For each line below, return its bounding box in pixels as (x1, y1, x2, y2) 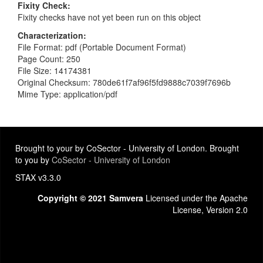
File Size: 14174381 (18, 64, 92, 76)
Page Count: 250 (18, 52, 80, 65)
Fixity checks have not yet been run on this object (18, 11, 201, 23)
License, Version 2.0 (173, 204, 248, 215)
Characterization (18, 29, 83, 41)
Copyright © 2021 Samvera (38, 192, 143, 204)
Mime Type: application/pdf (18, 87, 117, 100)
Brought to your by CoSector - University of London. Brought (15, 142, 239, 154)
